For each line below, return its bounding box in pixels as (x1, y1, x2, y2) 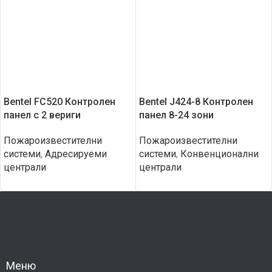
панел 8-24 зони (139, 109, 214, 121)
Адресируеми (45, 148, 107, 160)
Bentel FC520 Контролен (4, 96, 115, 108)
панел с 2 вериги (4, 109, 81, 121)
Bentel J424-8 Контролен (139, 96, 253, 108)
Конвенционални (180, 148, 259, 160)
